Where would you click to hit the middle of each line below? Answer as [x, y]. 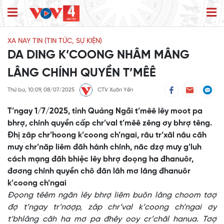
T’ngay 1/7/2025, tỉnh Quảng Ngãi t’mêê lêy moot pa [105, 111]
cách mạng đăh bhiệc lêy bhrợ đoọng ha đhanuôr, [100, 159]
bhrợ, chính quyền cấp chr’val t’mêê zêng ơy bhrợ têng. [110, 123]
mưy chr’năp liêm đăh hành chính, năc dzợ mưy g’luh [104, 147]
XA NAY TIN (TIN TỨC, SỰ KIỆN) [55, 41]
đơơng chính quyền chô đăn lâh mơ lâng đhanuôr [99, 171]
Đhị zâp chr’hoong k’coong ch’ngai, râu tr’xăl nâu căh [107, 135]
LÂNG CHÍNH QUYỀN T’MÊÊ [82, 73]
